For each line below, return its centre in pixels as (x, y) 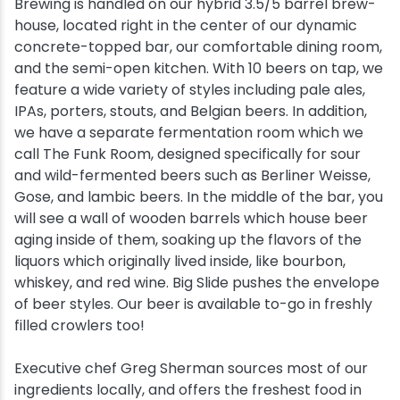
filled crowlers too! (79, 325)
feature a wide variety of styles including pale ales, (190, 90)
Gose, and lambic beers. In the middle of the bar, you (199, 197)
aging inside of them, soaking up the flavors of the (188, 240)
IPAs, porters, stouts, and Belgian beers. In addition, (191, 111)
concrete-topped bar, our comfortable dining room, (198, 47)
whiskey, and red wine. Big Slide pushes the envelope (197, 283)
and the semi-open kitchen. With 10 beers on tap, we (199, 68)
